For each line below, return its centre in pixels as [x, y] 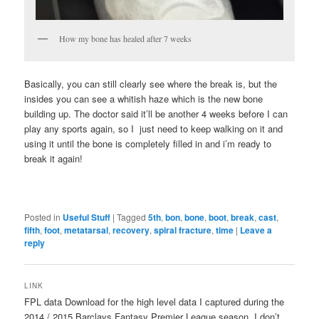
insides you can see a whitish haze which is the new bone [144, 98]
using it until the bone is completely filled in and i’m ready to [148, 143]
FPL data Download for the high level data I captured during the [155, 302]
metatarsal [87, 230]
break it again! [54, 158]
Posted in [43, 216]
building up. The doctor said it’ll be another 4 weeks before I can [156, 113]
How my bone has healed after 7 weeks [126, 39]
